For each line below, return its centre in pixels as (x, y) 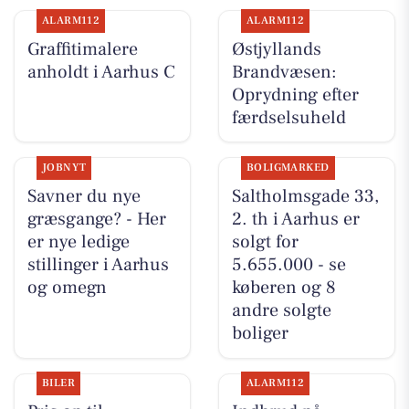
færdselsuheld (288, 117)
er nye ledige (78, 241)
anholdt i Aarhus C (101, 72)
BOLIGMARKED (288, 167)
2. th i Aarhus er (295, 219)
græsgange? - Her (96, 219)
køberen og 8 (283, 287)
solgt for (265, 241)
